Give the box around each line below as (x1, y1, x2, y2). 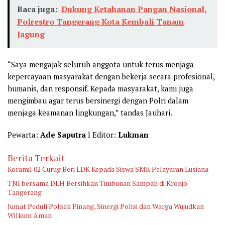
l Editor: (86, 130, 118, 140)
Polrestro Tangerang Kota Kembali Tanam (17, 16, 184, 28)
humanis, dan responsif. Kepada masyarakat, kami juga (8, 83, 193, 94)
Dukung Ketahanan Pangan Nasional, (61, 4, 207, 15)
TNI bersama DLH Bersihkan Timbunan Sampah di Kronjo (8, 178, 187, 188)
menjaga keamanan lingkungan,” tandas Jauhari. (8, 107, 172, 118)
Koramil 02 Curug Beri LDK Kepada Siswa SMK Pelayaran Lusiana (8, 164, 208, 174)
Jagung (17, 29, 45, 40)
